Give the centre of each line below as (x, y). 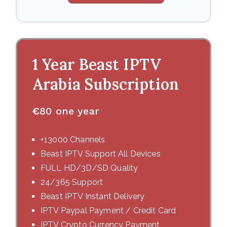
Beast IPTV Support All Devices (101, 154)
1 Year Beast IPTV (97, 64)
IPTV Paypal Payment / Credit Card (108, 211)
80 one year (69, 111)
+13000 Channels (73, 140)
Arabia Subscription (106, 84)
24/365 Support (72, 182)
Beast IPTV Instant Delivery (93, 196)
